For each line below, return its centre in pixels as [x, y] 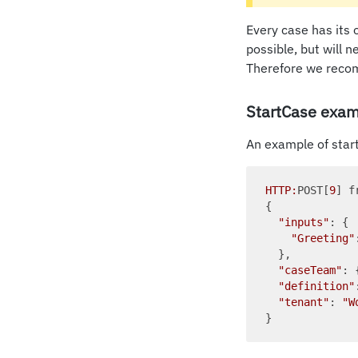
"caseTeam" [310, 270]
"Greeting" [323, 238]
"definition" [316, 286]
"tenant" [304, 302]
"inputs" [304, 222]
